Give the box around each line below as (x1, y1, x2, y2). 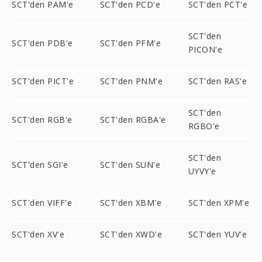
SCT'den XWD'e (99, 229, 163, 240)
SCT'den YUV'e (188, 229, 247, 240)
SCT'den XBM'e (99, 197, 162, 208)
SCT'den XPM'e (188, 197, 250, 208)
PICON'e (188, 44, 223, 55)
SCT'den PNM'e (99, 75, 163, 87)
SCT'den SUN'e (99, 158, 161, 170)
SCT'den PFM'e (99, 37, 161, 49)
